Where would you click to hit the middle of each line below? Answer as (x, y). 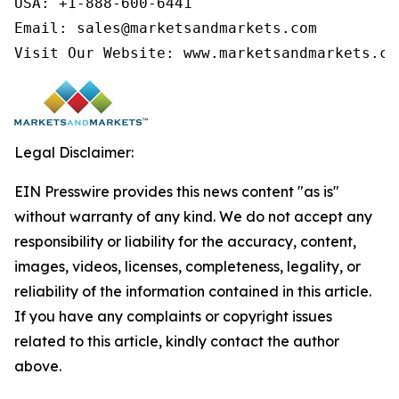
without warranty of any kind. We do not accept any (193, 217)
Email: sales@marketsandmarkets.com (166, 28)
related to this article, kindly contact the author (177, 342)
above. (38, 366)
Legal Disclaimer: (74, 153)
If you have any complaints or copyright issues (173, 317)
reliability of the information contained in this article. (193, 292)
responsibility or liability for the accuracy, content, (185, 242)
